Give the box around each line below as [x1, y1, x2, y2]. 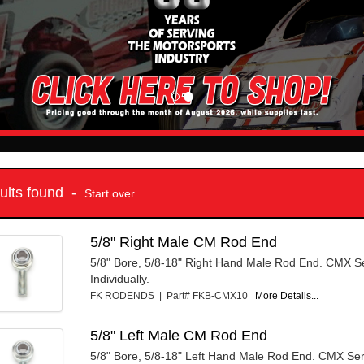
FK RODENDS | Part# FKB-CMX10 [90, 290, 256, 302]
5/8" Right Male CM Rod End [90, 234, 278, 251]
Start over [84, 187, 135, 201]
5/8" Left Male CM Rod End [90, 327, 268, 344]
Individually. [90, 272, 150, 286]
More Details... [255, 290, 319, 302]
